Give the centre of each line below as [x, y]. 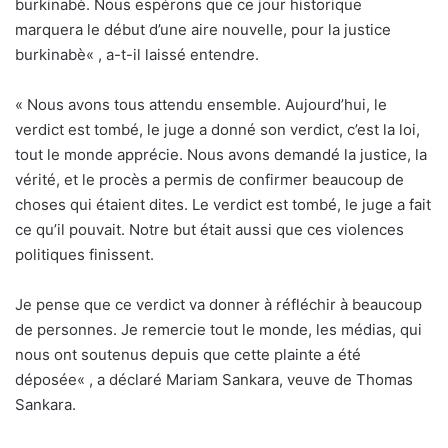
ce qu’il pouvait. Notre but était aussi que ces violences [209, 229]
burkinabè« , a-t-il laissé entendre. [137, 54]
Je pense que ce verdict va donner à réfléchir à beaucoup [218, 304]
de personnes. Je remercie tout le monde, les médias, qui [218, 329]
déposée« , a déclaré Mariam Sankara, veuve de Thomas [214, 379]
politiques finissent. [84, 254]
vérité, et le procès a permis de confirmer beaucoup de [209, 179]
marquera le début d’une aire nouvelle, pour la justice [203, 29]
